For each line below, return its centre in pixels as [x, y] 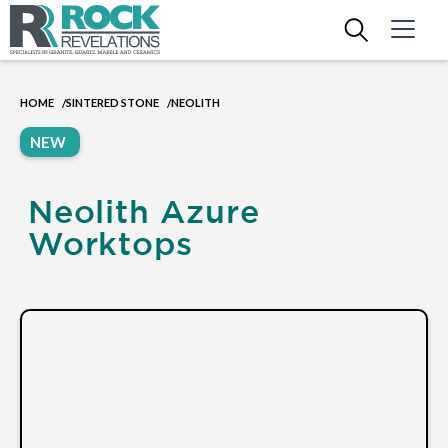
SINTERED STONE [112, 102]
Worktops [110, 243]
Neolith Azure [144, 211]
